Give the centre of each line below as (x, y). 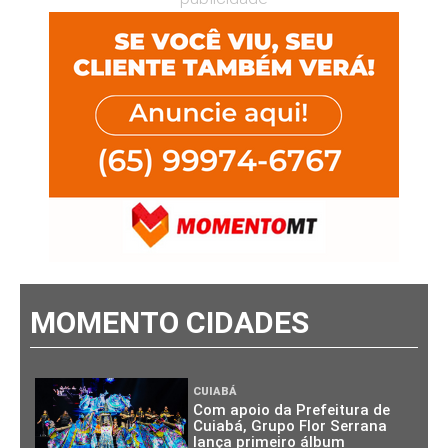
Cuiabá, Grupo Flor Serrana (290, 425)
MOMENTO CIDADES (169, 322)
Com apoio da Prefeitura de (292, 409)
